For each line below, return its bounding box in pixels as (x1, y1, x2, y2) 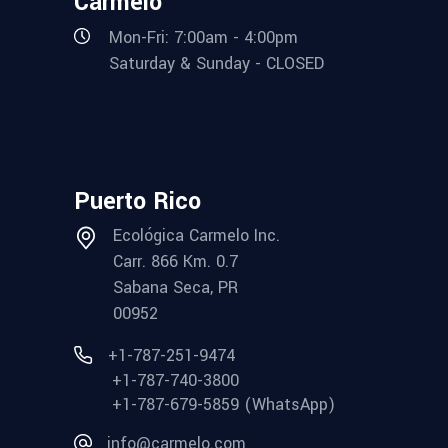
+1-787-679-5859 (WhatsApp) (112, 393, 335, 417)
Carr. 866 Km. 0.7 (113, 250, 238, 274)
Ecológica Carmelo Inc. (113, 224, 280, 248)
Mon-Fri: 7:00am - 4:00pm (109, 25, 298, 49)
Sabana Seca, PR (113, 276, 238, 300)
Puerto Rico (74, 185, 201, 219)
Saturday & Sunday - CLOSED (109, 52, 324, 76)
